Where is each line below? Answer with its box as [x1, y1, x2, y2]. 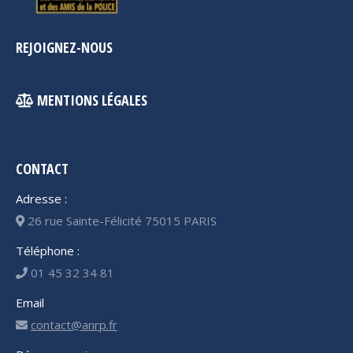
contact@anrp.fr [31, 317, 117, 333]
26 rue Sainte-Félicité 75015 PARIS [24, 213, 217, 229]
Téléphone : [16, 243, 80, 259]
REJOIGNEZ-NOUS [16, 38, 113, 58]
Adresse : [16, 191, 67, 207]
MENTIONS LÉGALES [34, 91, 147, 110]
